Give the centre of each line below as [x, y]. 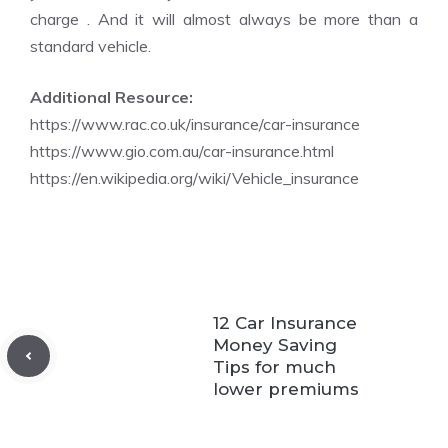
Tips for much [274, 367]
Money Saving [275, 345]
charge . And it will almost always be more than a [224, 19]
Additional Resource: [111, 97]
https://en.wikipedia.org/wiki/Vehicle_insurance [194, 178]
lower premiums [286, 389]
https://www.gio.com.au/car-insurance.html [182, 151]
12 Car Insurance [285, 323]
